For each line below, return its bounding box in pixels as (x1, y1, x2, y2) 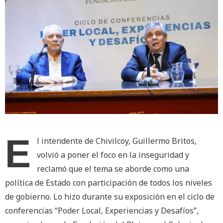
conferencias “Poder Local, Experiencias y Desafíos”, (5, 205, 199, 217)
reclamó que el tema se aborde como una (37, 163, 189, 175)
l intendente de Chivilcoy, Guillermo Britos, (37, 135, 197, 147)
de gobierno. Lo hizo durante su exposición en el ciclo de (5, 191, 215, 203)
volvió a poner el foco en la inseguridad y (37, 149, 189, 161)
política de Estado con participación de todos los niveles (5, 177, 212, 189)
